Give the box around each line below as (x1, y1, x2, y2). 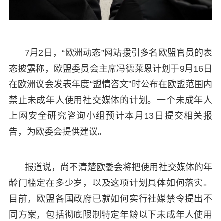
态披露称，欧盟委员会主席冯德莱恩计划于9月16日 (8, 63, 213, 74)
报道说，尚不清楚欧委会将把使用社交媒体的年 (24, 162, 213, 172)
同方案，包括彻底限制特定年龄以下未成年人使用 (8, 209, 213, 220)
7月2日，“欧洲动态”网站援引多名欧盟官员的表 (24, 47, 213, 58)
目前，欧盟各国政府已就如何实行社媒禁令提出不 (8, 193, 213, 204)
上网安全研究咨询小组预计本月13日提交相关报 (8, 110, 213, 121)
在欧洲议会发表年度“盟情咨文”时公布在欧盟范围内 (8, 79, 213, 89)
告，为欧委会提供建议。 (8, 126, 107, 137)
